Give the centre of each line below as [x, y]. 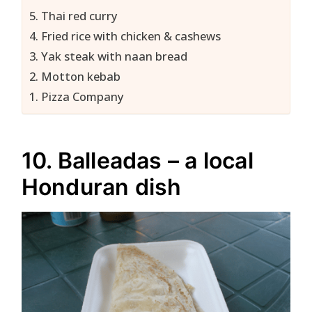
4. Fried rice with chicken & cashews [125, 36]
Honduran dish [101, 187]
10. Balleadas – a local [137, 160]
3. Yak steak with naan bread [108, 56]
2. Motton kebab [75, 76]
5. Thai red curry [73, 15]
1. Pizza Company [77, 96]
